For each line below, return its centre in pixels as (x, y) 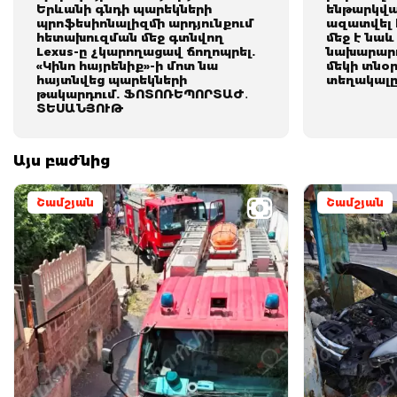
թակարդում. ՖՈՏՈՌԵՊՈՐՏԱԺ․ (142, 94)
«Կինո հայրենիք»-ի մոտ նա (127, 66)
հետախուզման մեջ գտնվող (130, 37)
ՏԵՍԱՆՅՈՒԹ (80, 108)
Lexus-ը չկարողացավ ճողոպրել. (146, 51)
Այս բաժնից (62, 161)
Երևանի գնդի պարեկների (124, 9)
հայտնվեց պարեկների (112, 80)
